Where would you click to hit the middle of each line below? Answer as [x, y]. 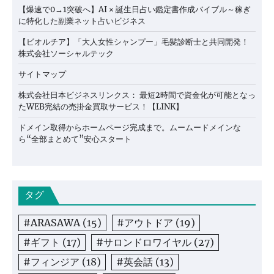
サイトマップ [42, 75]
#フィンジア [51, 262]
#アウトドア [145, 223]
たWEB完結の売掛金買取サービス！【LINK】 [101, 107]
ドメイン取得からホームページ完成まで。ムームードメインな [130, 128]
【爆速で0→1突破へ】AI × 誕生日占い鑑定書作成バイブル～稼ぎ [135, 10]
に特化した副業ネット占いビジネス [82, 21]
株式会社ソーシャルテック [66, 54]
